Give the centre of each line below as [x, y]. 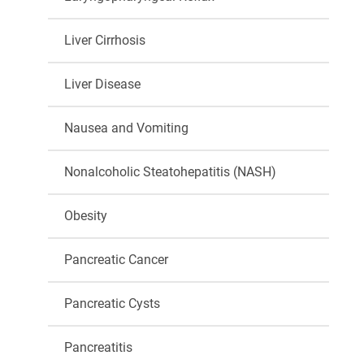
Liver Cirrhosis [104, 40]
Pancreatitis [98, 347]
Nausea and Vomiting [126, 128]
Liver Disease [102, 84]
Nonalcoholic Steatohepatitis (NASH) [170, 172]
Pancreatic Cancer [116, 260]
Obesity [85, 216]
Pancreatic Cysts [112, 303]
